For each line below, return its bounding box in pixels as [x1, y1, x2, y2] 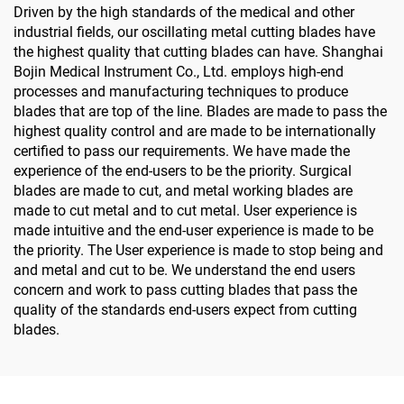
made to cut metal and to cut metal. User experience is [14, 201, 357, 219]
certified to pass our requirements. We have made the [14, 142, 350, 160]
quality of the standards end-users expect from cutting [14, 300, 357, 318]
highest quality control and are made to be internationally [14, 122, 376, 140]
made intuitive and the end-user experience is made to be [14, 221, 373, 239]
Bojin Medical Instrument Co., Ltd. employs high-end [14, 62, 344, 80]
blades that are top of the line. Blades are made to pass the [14, 102, 387, 120]
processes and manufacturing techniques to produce [14, 82, 348, 100]
